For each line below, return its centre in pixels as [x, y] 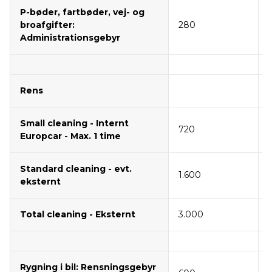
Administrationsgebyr [70, 38]
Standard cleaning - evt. [76, 169]
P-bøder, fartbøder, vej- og [82, 12]
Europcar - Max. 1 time [70, 136]
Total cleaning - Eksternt [78, 215]
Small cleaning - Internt [74, 124]
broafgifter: [47, 25]
